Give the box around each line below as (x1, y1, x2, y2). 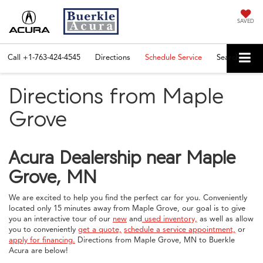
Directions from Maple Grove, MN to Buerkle (75, 235, 235, 245)
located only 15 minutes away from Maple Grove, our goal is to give (9, 203, 245, 213)
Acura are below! (9, 245, 68, 255)
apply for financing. (9, 235, 75, 245)
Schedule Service (145, 53, 202, 62)
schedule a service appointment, (124, 224, 235, 234)
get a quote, (78, 224, 122, 234)
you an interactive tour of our (9, 214, 113, 224)
